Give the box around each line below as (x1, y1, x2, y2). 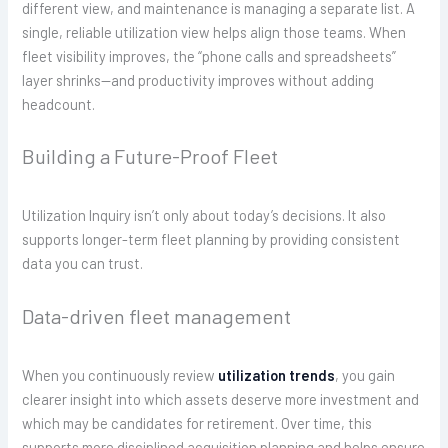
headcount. (22, 95, 96, 114)
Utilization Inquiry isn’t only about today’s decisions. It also (22, 206, 387, 225)
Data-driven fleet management (22, 303, 292, 328)
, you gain (335, 365, 396, 384)
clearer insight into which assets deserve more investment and (22, 389, 420, 408)
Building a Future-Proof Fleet (22, 144, 279, 169)
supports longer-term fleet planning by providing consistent (22, 230, 401, 249)
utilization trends (218, 365, 336, 384)
